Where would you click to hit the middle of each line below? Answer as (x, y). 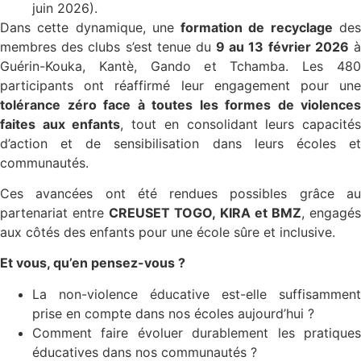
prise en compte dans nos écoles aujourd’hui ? (173, 313)
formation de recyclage (257, 27)
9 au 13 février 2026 (282, 46)
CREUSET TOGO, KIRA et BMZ (205, 212)
